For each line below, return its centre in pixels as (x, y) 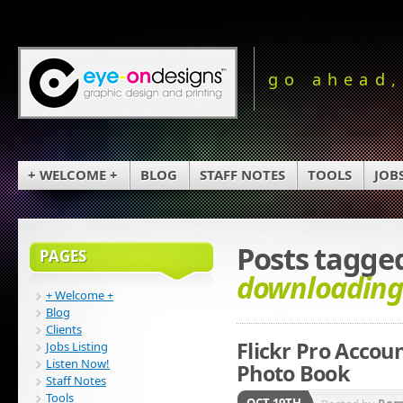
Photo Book (293, 374)
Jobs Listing (77, 346)
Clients (64, 329)
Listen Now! (78, 363)
